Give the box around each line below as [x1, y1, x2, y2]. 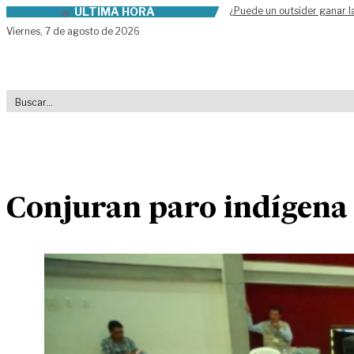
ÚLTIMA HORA [73, 5, 155, 18]
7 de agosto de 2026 [45, 25, 140, 37]
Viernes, [6, 25, 45, 37]
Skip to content [6, 7, 100, 22]
